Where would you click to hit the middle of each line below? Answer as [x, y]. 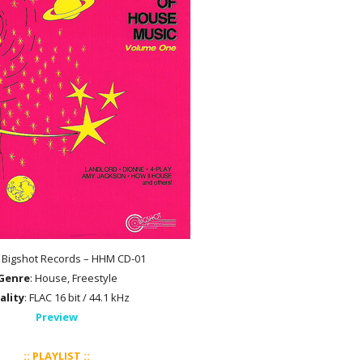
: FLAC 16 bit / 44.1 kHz [77, 297]
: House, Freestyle [73, 278]
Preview [57, 317]
